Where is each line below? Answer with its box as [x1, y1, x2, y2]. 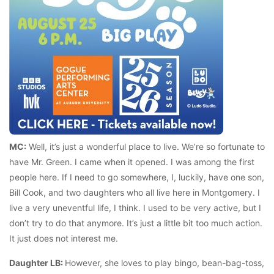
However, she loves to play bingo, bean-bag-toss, [65, 257, 264, 268]
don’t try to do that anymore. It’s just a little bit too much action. [9, 218, 262, 229]
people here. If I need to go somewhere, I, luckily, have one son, [9, 172, 264, 183]
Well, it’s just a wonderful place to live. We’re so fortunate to [26, 141, 265, 152]
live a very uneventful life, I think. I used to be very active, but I [9, 202, 261, 213]
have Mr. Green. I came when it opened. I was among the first [9, 157, 254, 168]
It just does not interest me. [9, 233, 118, 244]
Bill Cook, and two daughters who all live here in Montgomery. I [9, 187, 260, 198]
